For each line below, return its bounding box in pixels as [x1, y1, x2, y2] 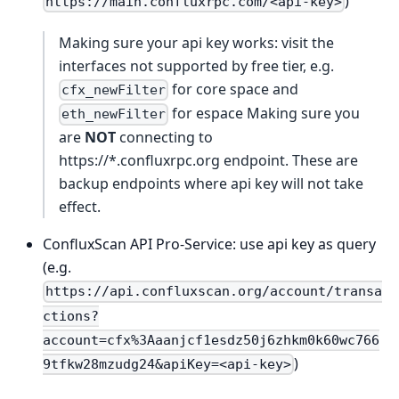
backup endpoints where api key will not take [59, 174, 363, 194]
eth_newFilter [61, 106, 167, 123]
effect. [59, 197, 101, 217]
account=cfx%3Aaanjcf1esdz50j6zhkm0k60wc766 [43, 332, 379, 349]
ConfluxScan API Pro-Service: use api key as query [43, 234, 376, 255]
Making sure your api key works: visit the [59, 32, 334, 53]
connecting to [116, 127, 213, 148]
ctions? [43, 307, 99, 324]
